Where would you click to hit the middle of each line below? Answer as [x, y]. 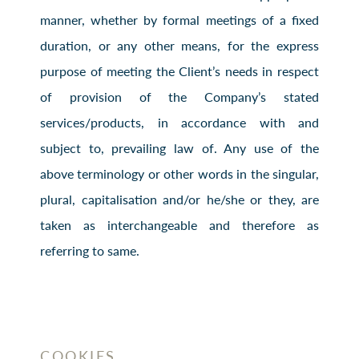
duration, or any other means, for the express [179, 45]
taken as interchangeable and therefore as [179, 224]
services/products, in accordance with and [179, 122]
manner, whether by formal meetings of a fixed [179, 19]
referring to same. [90, 250]
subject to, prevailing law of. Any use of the [179, 147]
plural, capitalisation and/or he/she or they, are [179, 199]
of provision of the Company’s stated [179, 96]
